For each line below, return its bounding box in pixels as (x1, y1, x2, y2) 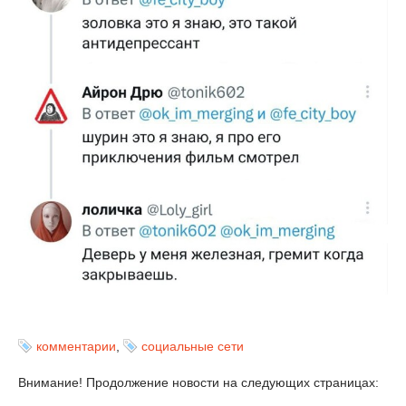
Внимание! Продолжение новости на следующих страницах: (18, 374, 379, 390)
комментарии (36, 338, 116, 353)
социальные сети (141, 338, 244, 353)
